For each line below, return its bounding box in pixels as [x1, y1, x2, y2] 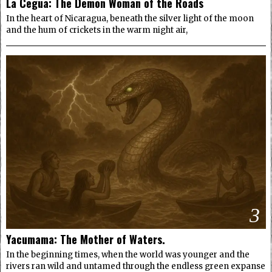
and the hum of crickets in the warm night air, [6, 25, 188, 36]
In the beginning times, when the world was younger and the [6, 249, 250, 260]
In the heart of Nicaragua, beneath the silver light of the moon [6, 13, 254, 24]
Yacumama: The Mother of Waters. [6, 230, 165, 247]
